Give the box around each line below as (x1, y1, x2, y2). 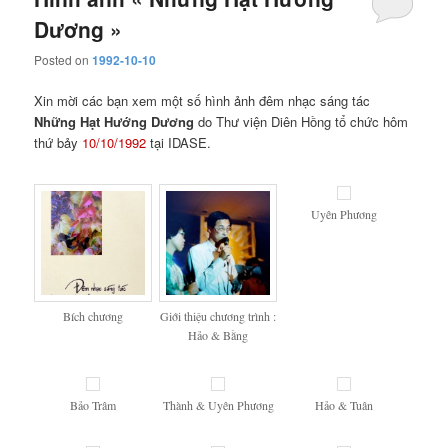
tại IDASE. (146, 133, 212, 153)
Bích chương (62, 308, 123, 325)
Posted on (34, 51, 93, 69)
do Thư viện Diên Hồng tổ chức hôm (194, 112, 409, 132)
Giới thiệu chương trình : (160, 308, 277, 325)
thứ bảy (34, 133, 83, 153)
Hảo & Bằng (188, 327, 249, 344)
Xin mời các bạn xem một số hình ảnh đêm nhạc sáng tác (34, 91, 371, 111)
